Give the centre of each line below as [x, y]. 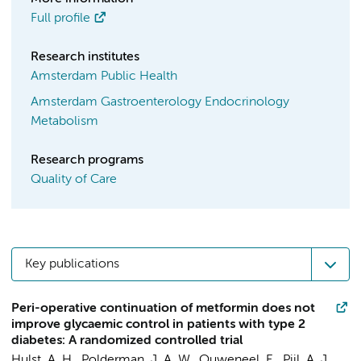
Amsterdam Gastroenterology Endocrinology [160, 102]
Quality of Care [74, 180]
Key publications [72, 264]
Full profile [60, 19]
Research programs [87, 160]
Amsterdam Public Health [104, 77]
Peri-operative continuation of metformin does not [163, 309]
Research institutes [85, 57]
